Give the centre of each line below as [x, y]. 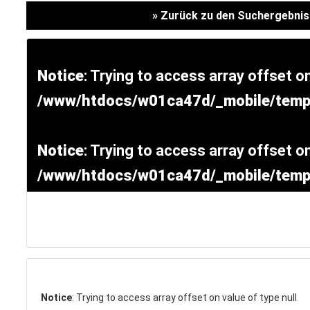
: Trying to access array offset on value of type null [184, 298]
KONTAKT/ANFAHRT [77, 296]
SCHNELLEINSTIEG [72, 220]
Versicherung [190, 19]
